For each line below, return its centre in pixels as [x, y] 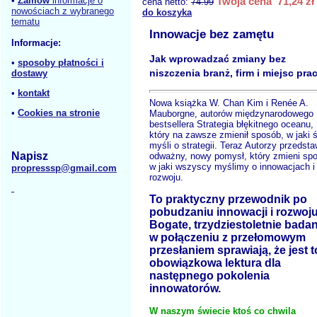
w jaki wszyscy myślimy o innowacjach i [232, 166]
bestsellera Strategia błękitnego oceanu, [231, 124]
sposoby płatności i [61, 63]
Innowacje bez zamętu [212, 35]
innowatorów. [185, 288]
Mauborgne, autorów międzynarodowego [231, 113]
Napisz [30, 156]
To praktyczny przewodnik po [228, 199]
